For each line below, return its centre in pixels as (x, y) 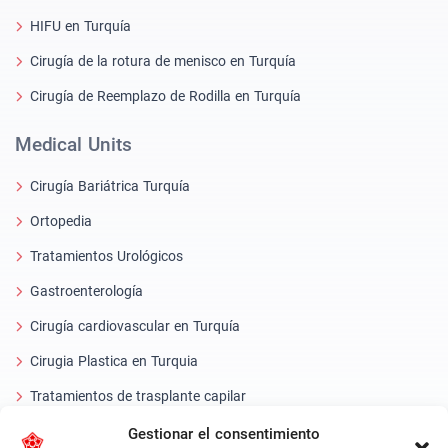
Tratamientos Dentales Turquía (126, 430)
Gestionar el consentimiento (224, 434)
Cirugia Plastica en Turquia (114, 360)
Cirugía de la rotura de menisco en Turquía (163, 60)
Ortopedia (61, 220)
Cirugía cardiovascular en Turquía (135, 325)
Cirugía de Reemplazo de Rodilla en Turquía (165, 95)
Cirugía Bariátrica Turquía (110, 185)
